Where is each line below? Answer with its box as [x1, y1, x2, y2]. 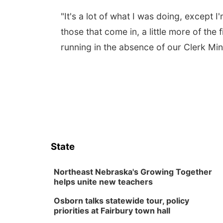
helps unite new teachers [54, 177, 153, 187]
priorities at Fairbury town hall [54, 206, 170, 216]
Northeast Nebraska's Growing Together [54, 167, 212, 177]
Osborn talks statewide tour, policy [54, 196, 189, 206]
